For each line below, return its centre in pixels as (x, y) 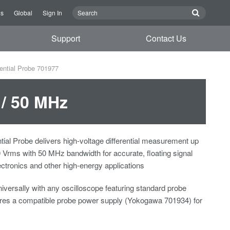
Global (23, 13)
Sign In (52, 13)
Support (66, 38)
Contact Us (166, 38)
